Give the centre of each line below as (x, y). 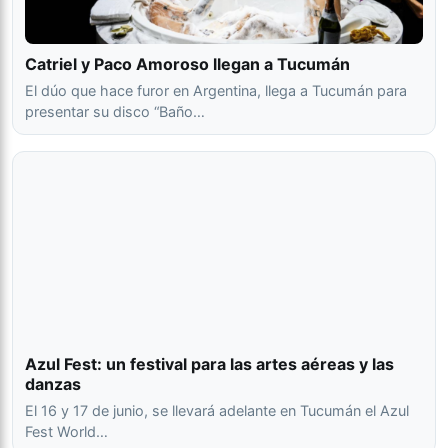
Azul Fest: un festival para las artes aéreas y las (209, 364)
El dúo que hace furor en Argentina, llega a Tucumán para (216, 90)
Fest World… (66, 431)
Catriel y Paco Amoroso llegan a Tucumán (187, 64)
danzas (53, 384)
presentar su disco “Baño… (115, 111)
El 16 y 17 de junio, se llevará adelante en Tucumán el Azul (217, 410)
